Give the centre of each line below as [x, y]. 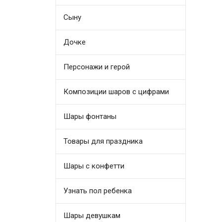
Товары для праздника [103, 141]
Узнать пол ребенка [98, 191]
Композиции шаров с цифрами [116, 91]
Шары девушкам [92, 215]
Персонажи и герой [97, 67]
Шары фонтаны [90, 116]
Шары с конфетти [94, 166]
